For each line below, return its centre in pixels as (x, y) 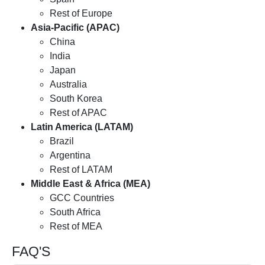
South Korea (76, 99)
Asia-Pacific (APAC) (75, 28)
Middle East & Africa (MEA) (91, 184)
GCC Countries (82, 198)
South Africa (75, 212)
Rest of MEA (76, 227)
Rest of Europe (81, 14)
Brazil (62, 141)
